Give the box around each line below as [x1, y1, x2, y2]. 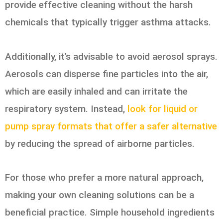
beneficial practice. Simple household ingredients [5, 206, 215, 218]
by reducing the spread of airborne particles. [5, 137, 195, 149]
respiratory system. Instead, [5, 103, 127, 114]
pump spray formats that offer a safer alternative [5, 120, 217, 132]
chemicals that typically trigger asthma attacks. [5, 16, 211, 28]
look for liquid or [127, 103, 198, 114]
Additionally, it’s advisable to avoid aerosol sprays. [5, 50, 218, 62]
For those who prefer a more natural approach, [5, 171, 204, 183]
